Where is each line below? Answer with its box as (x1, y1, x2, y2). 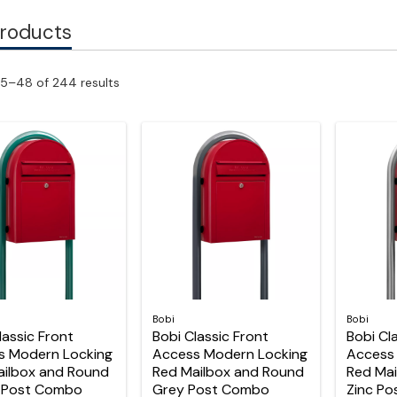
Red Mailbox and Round (152, 362, 304, 381)
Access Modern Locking (152, 344, 307, 363)
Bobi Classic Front (152, 326, 269, 346)
